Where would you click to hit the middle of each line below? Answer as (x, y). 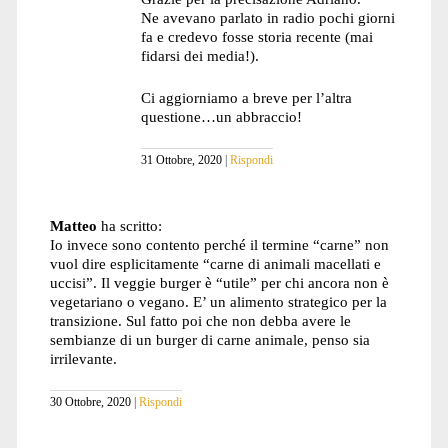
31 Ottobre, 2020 (181, 159)
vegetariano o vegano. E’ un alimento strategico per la (218, 302)
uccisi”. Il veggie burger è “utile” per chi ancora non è (219, 283)
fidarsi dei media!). (199, 55)
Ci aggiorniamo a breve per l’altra (246, 97)
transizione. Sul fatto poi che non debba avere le (200, 321)
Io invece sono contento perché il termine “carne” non (219, 245)
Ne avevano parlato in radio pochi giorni (267, 17)
